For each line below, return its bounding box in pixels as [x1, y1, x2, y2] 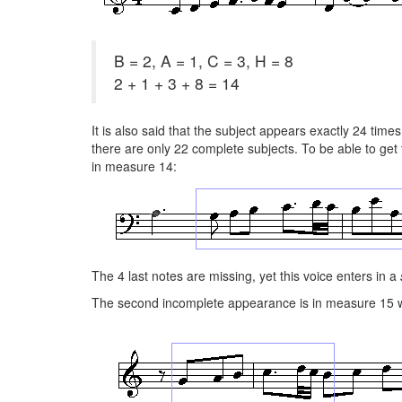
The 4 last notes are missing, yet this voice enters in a [92, 267, 400, 284]
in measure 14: [92, 157, 177, 175]
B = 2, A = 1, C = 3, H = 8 [114, 49, 293, 72]
